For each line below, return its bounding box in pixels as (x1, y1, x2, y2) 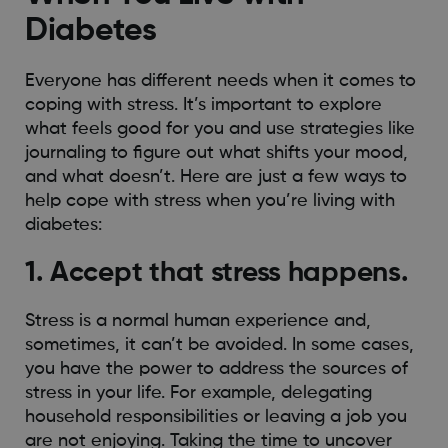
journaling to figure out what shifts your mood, (24, 144, 408, 163)
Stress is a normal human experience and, (24, 312, 371, 331)
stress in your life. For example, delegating (24, 384, 372, 403)
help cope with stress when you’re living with (24, 192, 395, 211)
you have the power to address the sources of (24, 360, 408, 379)
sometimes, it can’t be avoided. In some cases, (24, 336, 414, 355)
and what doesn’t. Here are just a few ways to (24, 168, 407, 187)
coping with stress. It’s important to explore (24, 96, 382, 115)
